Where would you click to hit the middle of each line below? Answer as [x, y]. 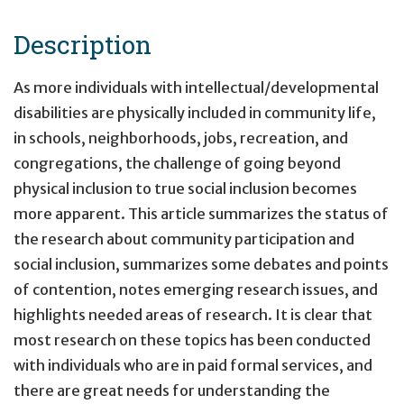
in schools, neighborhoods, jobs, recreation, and [181, 138]
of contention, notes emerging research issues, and [196, 290]
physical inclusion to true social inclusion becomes [185, 189]
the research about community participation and [184, 239]
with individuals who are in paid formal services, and [193, 366]
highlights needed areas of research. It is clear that [193, 315]
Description [83, 44]
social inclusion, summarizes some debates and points [201, 265]
